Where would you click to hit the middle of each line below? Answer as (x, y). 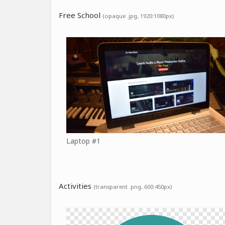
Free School (81, 15)
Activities (76, 186)
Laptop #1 (83, 141)
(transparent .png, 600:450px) (133, 187)
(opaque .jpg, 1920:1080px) (138, 16)
